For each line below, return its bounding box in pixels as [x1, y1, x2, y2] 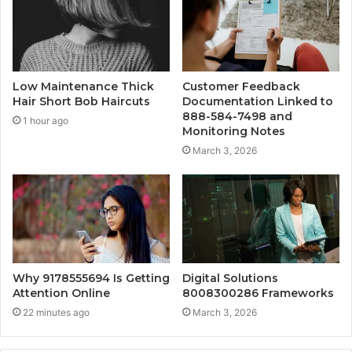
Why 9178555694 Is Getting [13, 271, 170, 286]
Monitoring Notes [182, 124, 285, 139]
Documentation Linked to [182, 94, 333, 109]
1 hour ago [23, 115, 68, 127]
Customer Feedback [182, 79, 300, 94]
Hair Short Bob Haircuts [13, 94, 150, 109]
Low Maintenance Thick [13, 79, 154, 94]
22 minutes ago [23, 306, 90, 319]
